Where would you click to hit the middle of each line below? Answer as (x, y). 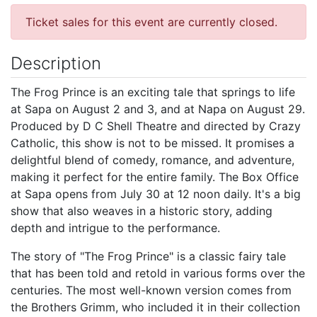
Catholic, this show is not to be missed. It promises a (152, 143)
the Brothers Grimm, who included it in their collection (155, 307)
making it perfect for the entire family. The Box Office (155, 177)
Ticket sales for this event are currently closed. (151, 22)
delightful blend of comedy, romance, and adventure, (152, 160)
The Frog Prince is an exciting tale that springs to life (153, 92)
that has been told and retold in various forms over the (158, 273)
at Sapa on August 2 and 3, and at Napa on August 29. (158, 109)
